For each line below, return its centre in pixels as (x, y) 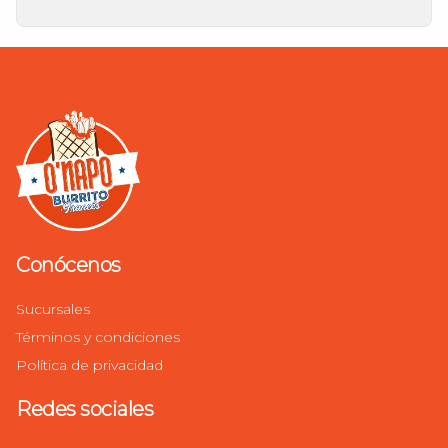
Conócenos (68, 265)
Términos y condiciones (98, 337)
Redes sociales (84, 409)
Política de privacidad (89, 365)
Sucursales (53, 309)
